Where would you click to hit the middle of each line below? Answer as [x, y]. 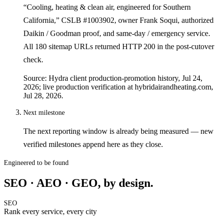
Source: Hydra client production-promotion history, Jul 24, [113, 78]
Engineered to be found [36, 163]
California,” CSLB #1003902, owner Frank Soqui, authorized [118, 20]
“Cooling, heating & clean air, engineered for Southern [107, 7]
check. [33, 59]
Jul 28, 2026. [43, 96]
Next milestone [44, 113]
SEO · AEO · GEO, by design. [79, 183]
